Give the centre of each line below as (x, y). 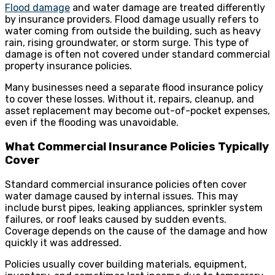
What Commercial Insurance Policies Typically (137, 146)
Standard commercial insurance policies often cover (126, 184)
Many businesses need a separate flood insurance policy (134, 88)
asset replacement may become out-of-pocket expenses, (137, 111)
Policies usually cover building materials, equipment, (126, 264)
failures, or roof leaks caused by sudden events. (116, 219)
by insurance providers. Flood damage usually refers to (132, 20)
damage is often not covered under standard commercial (137, 55)
